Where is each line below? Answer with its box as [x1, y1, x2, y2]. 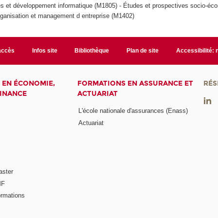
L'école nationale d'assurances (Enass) [78, 107, 188, 115]
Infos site [32, 47, 57, 54]
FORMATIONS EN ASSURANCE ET [77, 79, 194, 88]
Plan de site [127, 47, 159, 54]
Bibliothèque [74, 47, 109, 54]
